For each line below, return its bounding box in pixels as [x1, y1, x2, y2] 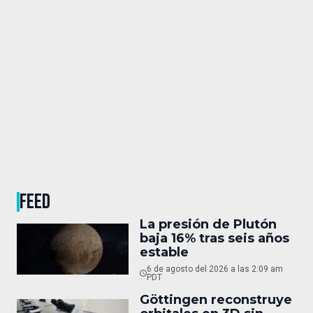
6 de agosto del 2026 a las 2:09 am [146, 263, 283, 274]
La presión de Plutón [140, 216, 277, 232]
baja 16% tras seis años [140, 230, 289, 246]
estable [140, 244, 189, 260]
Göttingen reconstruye [140, 291, 292, 307]
